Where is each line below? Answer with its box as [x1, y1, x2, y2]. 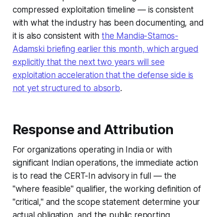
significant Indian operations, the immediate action [12, 158, 199, 168]
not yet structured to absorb [12, 83, 120, 93]
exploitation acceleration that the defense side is [12, 70, 194, 80]
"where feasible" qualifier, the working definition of [12, 184, 201, 194]
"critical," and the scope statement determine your [12, 197, 201, 207]
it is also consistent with [12, 31, 102, 41]
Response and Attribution [12, 122, 174, 138]
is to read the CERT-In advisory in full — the [12, 171, 177, 181]
